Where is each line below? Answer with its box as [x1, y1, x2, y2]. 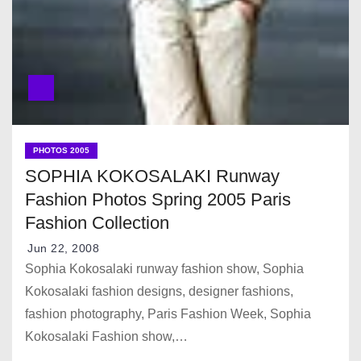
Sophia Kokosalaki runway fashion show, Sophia [25, 262, 304, 276]
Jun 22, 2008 [27, 242, 99, 255]
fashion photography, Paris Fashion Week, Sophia [25, 307, 311, 322]
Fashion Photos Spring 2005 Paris [25, 189, 291, 210]
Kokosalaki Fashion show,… [25, 330, 188, 344]
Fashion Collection [25, 213, 169, 234]
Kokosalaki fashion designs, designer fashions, [25, 284, 293, 299]
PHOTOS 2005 [33, 146, 89, 156]
